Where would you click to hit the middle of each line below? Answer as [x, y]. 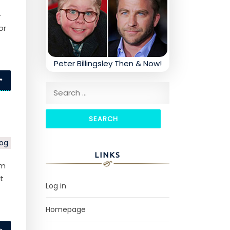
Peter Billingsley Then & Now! [108, 64]
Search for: [66, 89]
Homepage [66, 210]
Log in [56, 186]
